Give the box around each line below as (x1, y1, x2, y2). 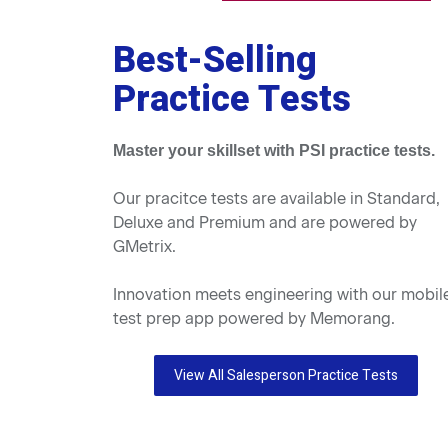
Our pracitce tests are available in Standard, (113, 189, 441, 208)
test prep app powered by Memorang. (113, 309, 396, 328)
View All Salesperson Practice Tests (174, 365, 399, 386)
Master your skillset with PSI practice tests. (113, 142, 436, 159)
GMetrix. (113, 237, 177, 256)
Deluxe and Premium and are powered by (113, 213, 418, 232)
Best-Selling (113, 34, 318, 87)
